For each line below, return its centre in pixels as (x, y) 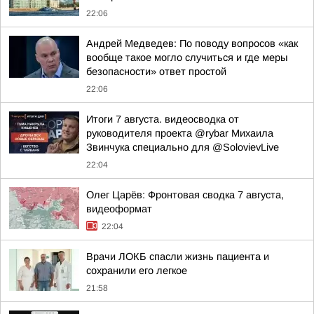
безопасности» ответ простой (156, 71)
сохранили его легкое (137, 271)
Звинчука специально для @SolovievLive (183, 147)
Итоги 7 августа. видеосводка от (163, 119)
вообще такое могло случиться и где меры (187, 57)
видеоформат (119, 209)
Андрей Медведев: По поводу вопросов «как (192, 43)
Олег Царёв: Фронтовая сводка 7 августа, (185, 195)
